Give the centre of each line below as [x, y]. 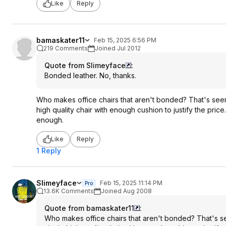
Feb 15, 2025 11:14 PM [131, 183]
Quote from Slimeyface [85, 65]
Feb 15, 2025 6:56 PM [125, 40]
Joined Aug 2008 [126, 191]
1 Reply [49, 150]
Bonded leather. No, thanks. [90, 75]
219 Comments [66, 48]
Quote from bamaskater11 [89, 208]
